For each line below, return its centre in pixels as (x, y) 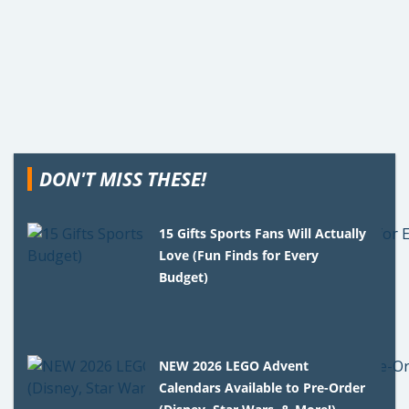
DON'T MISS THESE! (123, 179)
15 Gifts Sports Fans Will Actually (263, 234)
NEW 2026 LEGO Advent (234, 366)
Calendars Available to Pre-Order (262, 388)
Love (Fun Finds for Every (239, 256)
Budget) (184, 278)
